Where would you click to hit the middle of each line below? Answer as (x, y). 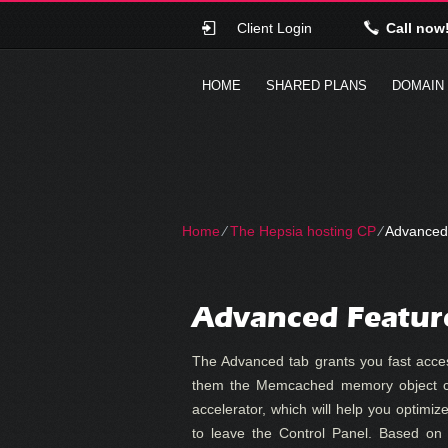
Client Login (274, 28)
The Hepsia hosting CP (303, 231)
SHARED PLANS (316, 85)
